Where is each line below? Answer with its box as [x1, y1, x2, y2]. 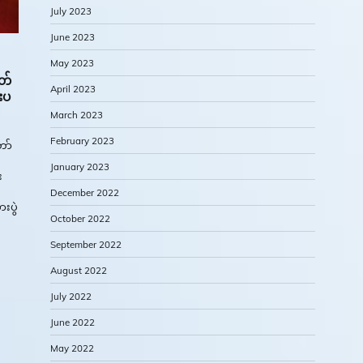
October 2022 [50, 212, 110, 225]
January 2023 [50, 160, 109, 173]
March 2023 [50, 109, 103, 122]
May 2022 [50, 342, 94, 355]
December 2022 [50, 186, 119, 199]
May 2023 [50, 57, 94, 70]
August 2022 [50, 264, 107, 277]
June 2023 [50, 31, 95, 44]
